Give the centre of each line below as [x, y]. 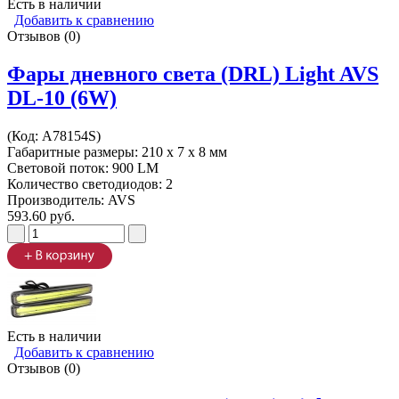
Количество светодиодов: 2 [90, 183]
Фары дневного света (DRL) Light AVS [193, 74]
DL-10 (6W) [62, 98]
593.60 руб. [41, 216]
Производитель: [57, 199]
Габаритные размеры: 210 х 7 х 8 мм [117, 151]
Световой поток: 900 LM [83, 167]
